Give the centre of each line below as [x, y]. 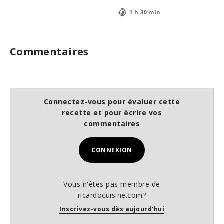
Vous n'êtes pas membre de [112, 184]
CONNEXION [112, 150]
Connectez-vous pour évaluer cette [112, 101]
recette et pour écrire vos [112, 112]
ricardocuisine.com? [112, 195]
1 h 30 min [145, 12]
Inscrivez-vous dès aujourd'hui [112, 209]
